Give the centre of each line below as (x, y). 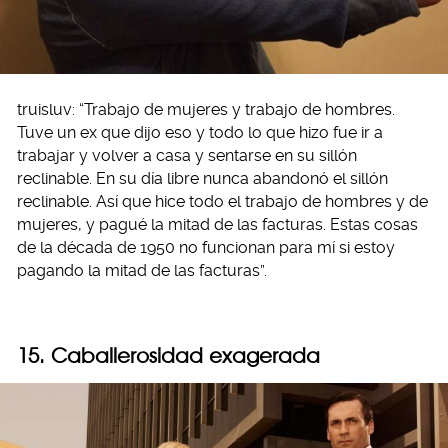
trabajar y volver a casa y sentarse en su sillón (187, 156)
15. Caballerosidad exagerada (168, 356)
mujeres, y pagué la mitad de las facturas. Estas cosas (217, 225)
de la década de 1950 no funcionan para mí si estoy (206, 248)
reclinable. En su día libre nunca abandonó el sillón (202, 179)
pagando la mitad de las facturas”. (142, 271)
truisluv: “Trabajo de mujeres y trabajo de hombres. (206, 110)
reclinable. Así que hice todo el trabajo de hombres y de (222, 202)
